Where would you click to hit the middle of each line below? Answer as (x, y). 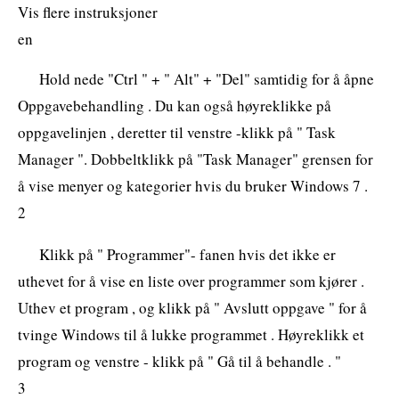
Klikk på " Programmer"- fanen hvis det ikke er (187, 254)
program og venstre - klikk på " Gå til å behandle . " (179, 361)
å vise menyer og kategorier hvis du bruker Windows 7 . (193, 185)
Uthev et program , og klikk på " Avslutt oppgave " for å (192, 307)
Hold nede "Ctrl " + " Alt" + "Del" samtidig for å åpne (207, 78)
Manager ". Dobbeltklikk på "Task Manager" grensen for (195, 159)
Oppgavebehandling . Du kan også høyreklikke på (175, 105)
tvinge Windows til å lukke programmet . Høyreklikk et (191, 334)
